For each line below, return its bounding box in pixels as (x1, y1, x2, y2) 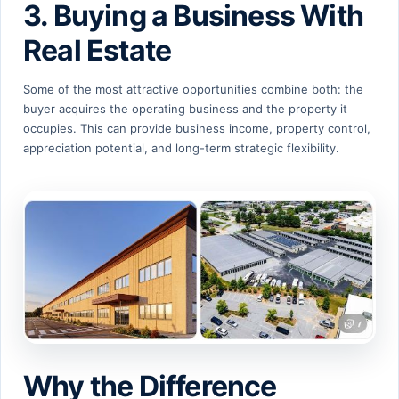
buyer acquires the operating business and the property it (23, 102, 347, 117)
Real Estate (23, 33, 172, 69)
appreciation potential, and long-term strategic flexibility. (23, 141, 339, 156)
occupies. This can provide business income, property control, (23, 121, 370, 136)
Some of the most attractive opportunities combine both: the (23, 82, 363, 97)
